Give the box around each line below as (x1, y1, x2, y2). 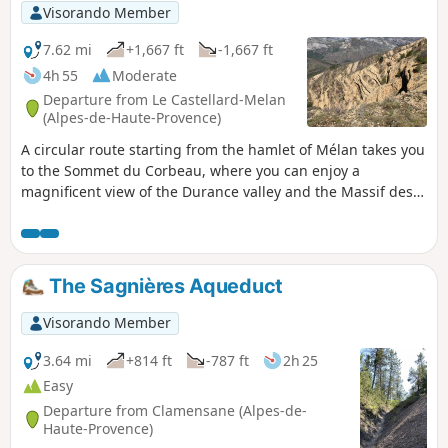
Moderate (112, 65, 177, 85)
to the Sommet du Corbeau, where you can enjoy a (21, 161, 360, 181)
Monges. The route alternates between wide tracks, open (21, 203, 404, 223)
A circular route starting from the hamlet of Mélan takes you (21, 140, 425, 160)
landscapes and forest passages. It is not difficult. (21, 224, 355, 244)
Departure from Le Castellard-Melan (43, 89, 286, 109)
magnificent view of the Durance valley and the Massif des (21, 182, 413, 202)
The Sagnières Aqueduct (44, 274, 283, 299)
